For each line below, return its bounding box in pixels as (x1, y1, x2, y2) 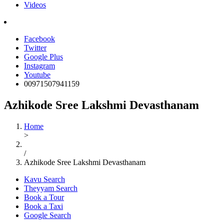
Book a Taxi (24, 201, 63, 210)
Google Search (24, 210, 71, 219)
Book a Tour (24, 192, 64, 201)
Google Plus (24, 52, 63, 61)
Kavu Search (24, 174, 65, 183)
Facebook (24, 34, 55, 43)
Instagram (24, 61, 55, 70)
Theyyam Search (24, 183, 77, 192)
